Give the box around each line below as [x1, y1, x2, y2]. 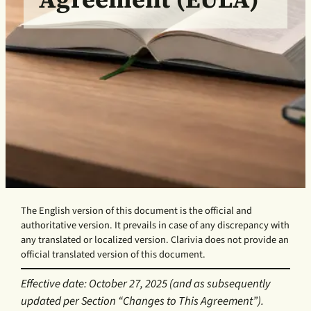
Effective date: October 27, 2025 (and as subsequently [21, 275, 271, 292]
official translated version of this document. [21, 246, 206, 262]
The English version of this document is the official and [21, 203, 253, 218]
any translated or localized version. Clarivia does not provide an [21, 232, 289, 247]
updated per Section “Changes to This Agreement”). [21, 292, 264, 310]
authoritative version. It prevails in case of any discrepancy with [21, 217, 290, 233]
